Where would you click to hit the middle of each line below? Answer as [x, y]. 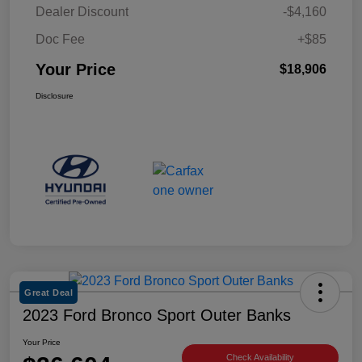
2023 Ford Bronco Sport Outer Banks [157, 315]
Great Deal [48, 292]
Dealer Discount [82, 12]
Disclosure [55, 96]
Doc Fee [60, 40]
